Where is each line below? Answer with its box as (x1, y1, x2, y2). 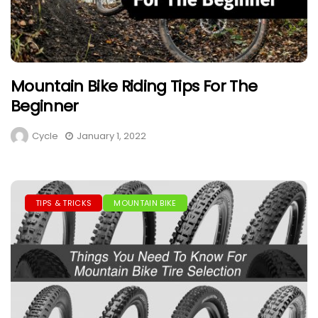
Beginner (11, 95, 79, 118)
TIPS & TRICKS (35, 197, 92, 209)
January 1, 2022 (77, 129, 146, 143)
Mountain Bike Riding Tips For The (11, 75, 258, 98)
